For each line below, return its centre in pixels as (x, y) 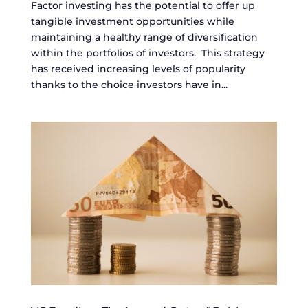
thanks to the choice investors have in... (129, 85)
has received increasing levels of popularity (138, 69)
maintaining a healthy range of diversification (144, 37)
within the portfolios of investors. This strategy (147, 53)
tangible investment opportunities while (132, 22)
